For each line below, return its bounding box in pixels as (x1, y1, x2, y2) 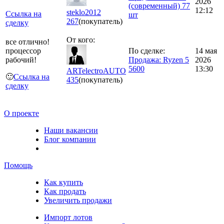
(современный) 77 (128, 1, 190, 10)
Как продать (44, 186, 86, 195)
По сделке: (128, 46, 165, 55)
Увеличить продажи (44, 195, 112, 204)
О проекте (4, 108, 39, 117)
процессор (5, 46, 41, 55)
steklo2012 (66, 7, 101, 16)
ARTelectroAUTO (66, 66, 126, 75)
